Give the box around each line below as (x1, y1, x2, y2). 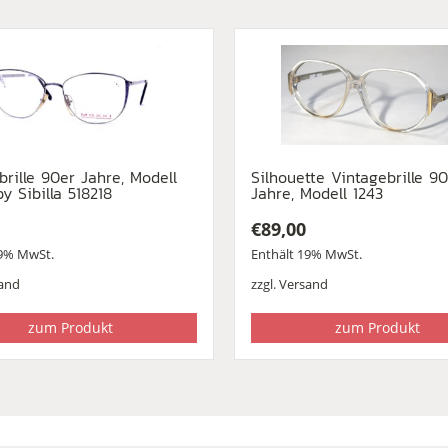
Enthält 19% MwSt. (250, 244, 362, 263)
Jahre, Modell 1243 (250, 180, 383, 205)
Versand (278, 274, 328, 293)
